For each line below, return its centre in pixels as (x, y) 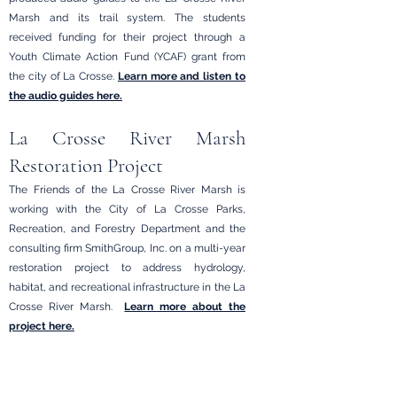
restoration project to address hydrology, (127, 268)
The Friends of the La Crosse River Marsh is (127, 190)
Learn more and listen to (182, 76)
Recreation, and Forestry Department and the (127, 229)
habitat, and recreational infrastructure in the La (127, 287)
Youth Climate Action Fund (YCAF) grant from (127, 57)
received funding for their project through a (127, 37)
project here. (42, 326)
